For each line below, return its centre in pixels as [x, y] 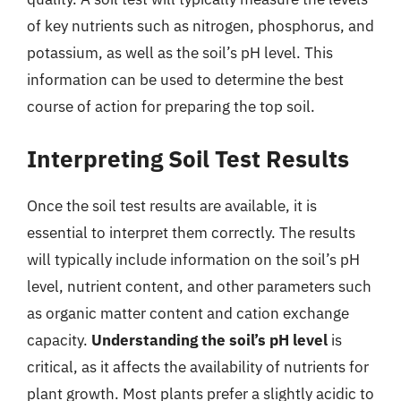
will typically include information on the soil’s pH [193, 260]
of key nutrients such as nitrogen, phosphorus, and [200, 26]
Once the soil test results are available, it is [172, 206]
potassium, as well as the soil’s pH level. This [180, 52]
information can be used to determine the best [185, 79]
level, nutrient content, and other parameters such [199, 286]
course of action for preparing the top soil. [171, 106]
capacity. [59, 340]
